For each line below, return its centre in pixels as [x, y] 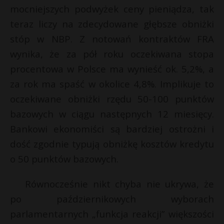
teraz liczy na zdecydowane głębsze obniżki [112, 24]
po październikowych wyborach [112, 199]
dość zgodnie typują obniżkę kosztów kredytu [112, 144]
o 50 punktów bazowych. [64, 159]
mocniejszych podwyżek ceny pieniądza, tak [112, 9]
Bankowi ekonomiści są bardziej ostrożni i [112, 129]
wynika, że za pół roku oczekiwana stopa [112, 54]
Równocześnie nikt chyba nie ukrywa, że [119, 184]
